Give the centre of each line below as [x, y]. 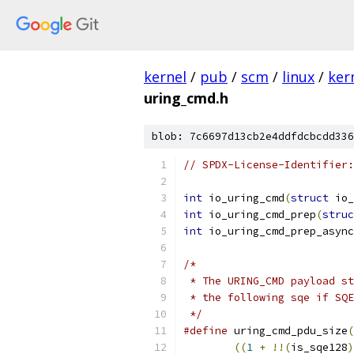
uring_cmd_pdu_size [288, 331]
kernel [165, 77]
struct [310, 198]
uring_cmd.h [186, 98]
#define [205, 331]
